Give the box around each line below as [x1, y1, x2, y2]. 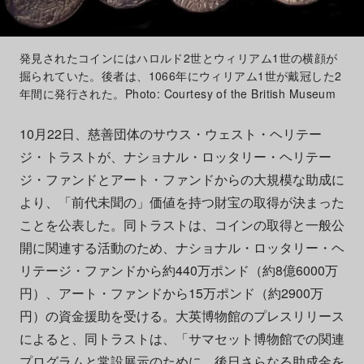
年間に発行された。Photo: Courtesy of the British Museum [19, 85, 336, 102]
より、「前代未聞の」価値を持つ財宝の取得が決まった [19, 193, 344, 212]
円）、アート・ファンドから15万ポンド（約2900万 [19, 284, 323, 303]
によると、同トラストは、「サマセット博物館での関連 [19, 329, 344, 349]
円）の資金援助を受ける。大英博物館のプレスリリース [19, 306, 344, 326]
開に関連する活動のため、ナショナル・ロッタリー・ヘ [19, 238, 344, 258]
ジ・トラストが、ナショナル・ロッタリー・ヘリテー [19, 147, 331, 167]
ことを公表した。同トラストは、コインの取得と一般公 [19, 215, 344, 235]
